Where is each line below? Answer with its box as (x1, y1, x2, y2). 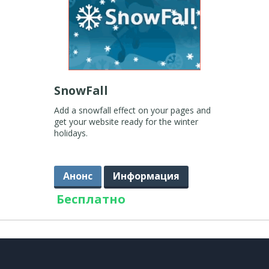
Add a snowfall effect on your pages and (53, 104, 211, 116)
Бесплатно (56, 191, 125, 207)
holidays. (53, 127, 88, 139)
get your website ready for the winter (53, 116, 198, 127)
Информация (112, 169, 180, 183)
